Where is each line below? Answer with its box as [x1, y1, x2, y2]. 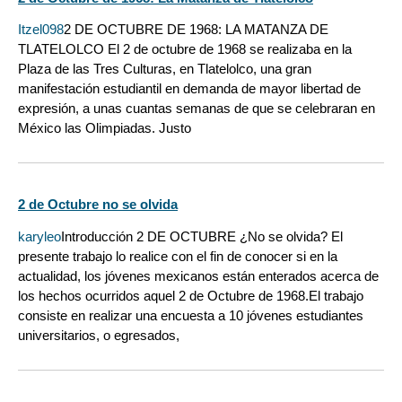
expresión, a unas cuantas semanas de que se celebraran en [18, 100, 375, 117]
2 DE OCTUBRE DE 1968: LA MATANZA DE [64, 22, 328, 38]
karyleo [18, 228, 61, 244]
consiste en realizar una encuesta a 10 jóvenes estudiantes [18, 307, 363, 323]
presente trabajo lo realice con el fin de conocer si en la [18, 248, 337, 264]
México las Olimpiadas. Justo [18, 120, 191, 136]
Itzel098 [18, 22, 64, 38]
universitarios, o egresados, [18, 327, 179, 343]
